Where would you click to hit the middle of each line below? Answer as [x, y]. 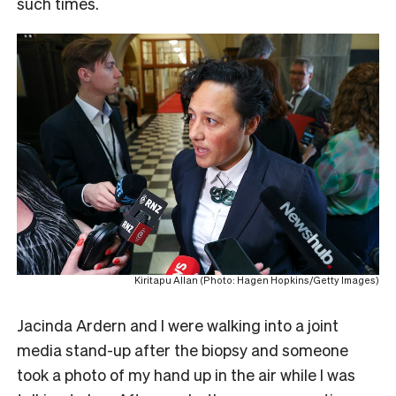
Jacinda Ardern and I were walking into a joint [178, 325]
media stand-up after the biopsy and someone [183, 350]
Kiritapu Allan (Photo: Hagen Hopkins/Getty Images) [257, 281]
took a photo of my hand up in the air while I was [186, 375]
